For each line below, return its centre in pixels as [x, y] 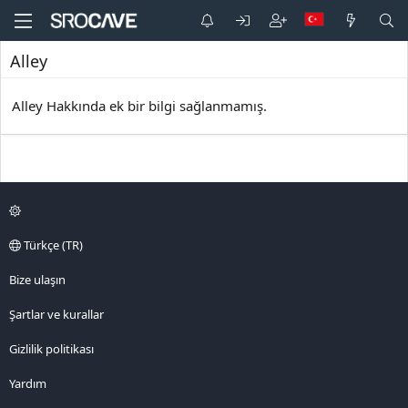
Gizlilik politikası [51, 349]
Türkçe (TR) [52, 245]
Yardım [28, 383]
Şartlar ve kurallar [56, 314]
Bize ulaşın [37, 280]
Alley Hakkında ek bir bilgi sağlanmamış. [139, 106]
